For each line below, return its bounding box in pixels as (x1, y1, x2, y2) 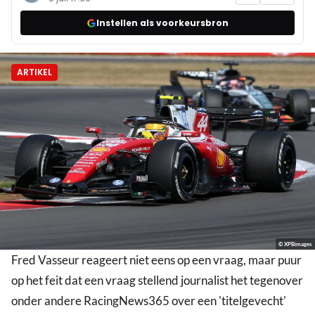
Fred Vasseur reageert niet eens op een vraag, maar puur (11, 252, 302, 268)
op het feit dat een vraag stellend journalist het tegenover (11, 273, 303, 288)
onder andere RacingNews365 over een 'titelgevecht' (11, 293, 286, 309)
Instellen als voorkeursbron (96, 16, 229, 29)
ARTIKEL (17, 66, 52, 79)
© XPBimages (278, 240, 312, 248)
